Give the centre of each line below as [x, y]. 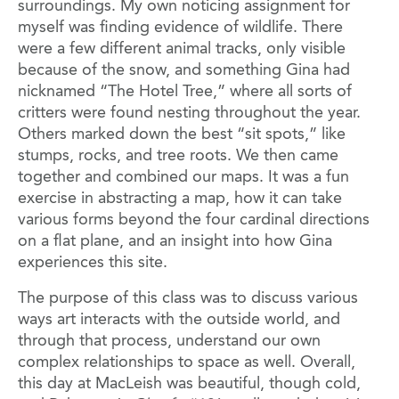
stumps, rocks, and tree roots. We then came [178, 156]
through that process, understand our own [169, 342]
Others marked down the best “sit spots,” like [182, 135]
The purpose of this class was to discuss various [188, 299]
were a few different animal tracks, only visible [182, 49]
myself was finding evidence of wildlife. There [180, 28]
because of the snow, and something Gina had [184, 71]
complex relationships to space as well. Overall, [187, 363]
